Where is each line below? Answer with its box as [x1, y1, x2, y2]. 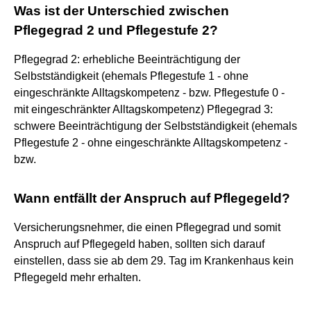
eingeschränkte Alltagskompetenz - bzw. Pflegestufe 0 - [14, 86, 285, 99]
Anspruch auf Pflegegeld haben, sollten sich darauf [14, 237, 264, 250]
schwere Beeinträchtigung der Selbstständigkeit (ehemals [14, 119, 297, 132]
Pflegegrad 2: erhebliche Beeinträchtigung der [14, 53, 240, 65]
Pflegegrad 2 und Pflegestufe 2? [14, 22, 218, 37]
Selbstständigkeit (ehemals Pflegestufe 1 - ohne [14, 69, 249, 82]
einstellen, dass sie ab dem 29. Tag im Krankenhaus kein [14, 254, 294, 267]
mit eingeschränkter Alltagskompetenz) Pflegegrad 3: [14, 103, 273, 115]
